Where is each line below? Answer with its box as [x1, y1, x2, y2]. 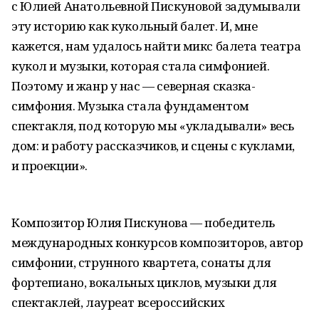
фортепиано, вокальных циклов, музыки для [11, 274, 277, 291]
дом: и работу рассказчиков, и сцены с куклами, [11, 137, 295, 154]
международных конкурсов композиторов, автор [11, 234, 303, 251]
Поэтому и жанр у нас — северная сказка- [11, 78, 256, 94]
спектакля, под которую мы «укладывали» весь [11, 117, 294, 134]
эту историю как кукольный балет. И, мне [11, 18, 258, 34]
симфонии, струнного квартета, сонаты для [11, 254, 271, 271]
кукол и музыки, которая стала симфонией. [11, 58, 270, 74]
